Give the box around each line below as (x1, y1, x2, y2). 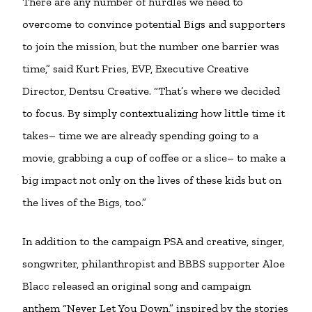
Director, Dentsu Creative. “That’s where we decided (22, 84, 280, 97)
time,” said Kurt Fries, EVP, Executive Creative (22, 62, 249, 75)
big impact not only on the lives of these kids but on (22, 173, 281, 187)
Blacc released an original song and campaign (22, 279, 251, 292)
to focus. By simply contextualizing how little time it (22, 107, 285, 120)
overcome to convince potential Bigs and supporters (22, 17, 286, 31)
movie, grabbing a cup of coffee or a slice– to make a (22, 151, 286, 164)
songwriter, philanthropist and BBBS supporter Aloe (22, 257, 285, 270)
